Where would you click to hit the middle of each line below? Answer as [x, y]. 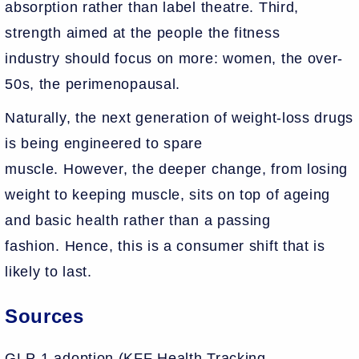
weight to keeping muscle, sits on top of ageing [168, 194]
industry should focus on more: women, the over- [174, 58]
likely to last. [51, 271]
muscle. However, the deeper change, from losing [177, 169]
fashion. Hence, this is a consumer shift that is [165, 246]
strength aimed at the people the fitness [143, 32]
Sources [44, 316]
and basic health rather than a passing [138, 220]
